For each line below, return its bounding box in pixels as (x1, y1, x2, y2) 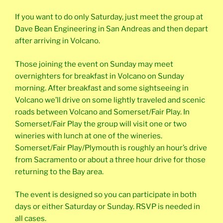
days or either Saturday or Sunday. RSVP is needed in (15, 202, 200, 212)
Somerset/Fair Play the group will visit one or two (15, 119, 187, 128)
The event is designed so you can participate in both (15, 190, 197, 200)
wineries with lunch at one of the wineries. (15, 131, 162, 140)
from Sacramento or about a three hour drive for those (15, 155, 206, 164)
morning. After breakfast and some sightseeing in (15, 83, 189, 93)
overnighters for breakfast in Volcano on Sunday (15, 71, 184, 81)
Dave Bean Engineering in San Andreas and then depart (15, 24, 208, 34)
